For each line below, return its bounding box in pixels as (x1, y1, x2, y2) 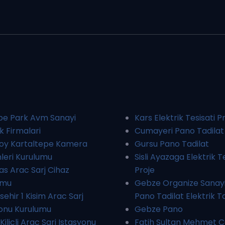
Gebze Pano (135, 203, 183, 215)
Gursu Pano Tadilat (135, 138, 209, 150)
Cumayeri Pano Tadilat (135, 125, 224, 137)
